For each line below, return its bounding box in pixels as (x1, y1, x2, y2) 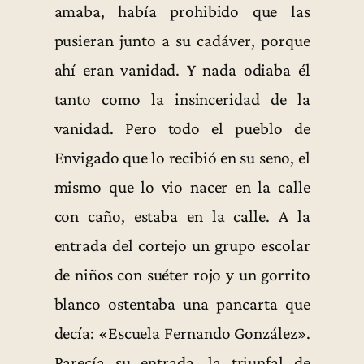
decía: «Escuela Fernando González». (54, 323, 310, 343)
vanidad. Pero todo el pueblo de (54, 118, 310, 138)
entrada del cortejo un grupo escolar (54, 235, 310, 255)
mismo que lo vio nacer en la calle (54, 176, 310, 197)
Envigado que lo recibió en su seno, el (54, 147, 310, 167)
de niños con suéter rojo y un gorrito (54, 264, 310, 284)
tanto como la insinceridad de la (54, 89, 310, 109)
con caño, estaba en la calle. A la (54, 206, 310, 226)
